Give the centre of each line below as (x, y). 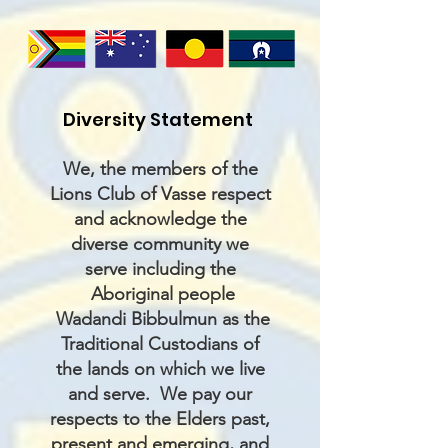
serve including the (160, 269)
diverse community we (160, 244)
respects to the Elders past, (160, 419)
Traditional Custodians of (160, 344)
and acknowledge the (160, 219)
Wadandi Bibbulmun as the (160, 319)
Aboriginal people (160, 294)
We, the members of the (160, 169)
